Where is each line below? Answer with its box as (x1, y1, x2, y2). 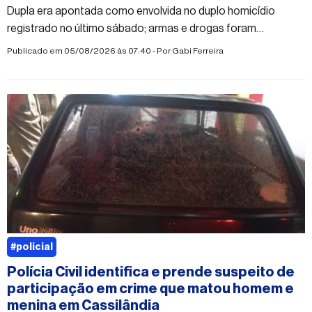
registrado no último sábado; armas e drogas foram (7, 22, 256, 34)
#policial (10, 242, 53, 252)
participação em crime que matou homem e (7, 281, 294, 296)
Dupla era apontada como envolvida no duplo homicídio (7, 5, 275, 17)
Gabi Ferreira (172, 46, 224, 55)
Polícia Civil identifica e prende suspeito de (7, 265, 295, 279)
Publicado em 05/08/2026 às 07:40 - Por (7, 46, 172, 55)
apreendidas (7, 40, 68, 52)
